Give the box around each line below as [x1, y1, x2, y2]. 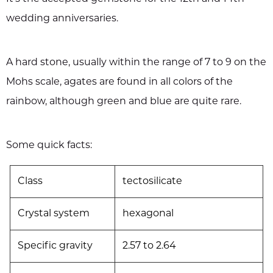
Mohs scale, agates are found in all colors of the [6, 77, 233, 87]
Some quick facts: [6, 140, 92, 151]
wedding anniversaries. [6, 13, 118, 24]
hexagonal [122, 208, 174, 219]
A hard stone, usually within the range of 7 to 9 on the [6, 57, 266, 68]
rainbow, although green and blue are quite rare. [6, 96, 241, 107]
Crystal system [18, 208, 90, 219]
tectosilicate [122, 176, 182, 186]
